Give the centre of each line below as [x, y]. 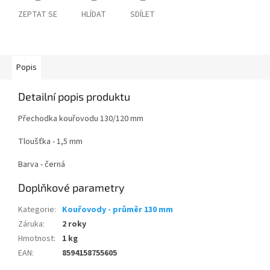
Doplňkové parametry [71, 188]
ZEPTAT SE [38, 15]
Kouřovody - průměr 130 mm [118, 210]
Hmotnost [36, 239]
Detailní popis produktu [74, 97]
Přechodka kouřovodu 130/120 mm [81, 119]
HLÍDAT [94, 15]
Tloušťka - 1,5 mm [50, 142]
